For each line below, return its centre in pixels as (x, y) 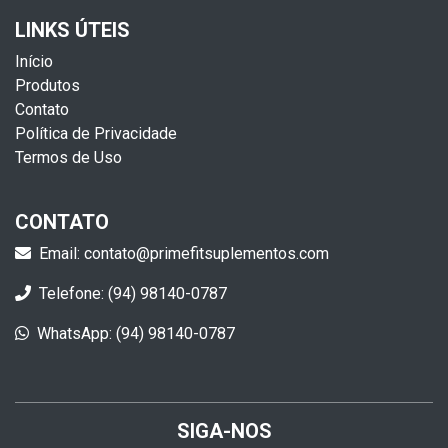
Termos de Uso (68, 157)
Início (34, 61)
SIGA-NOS (224, 430)
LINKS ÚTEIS (72, 29)
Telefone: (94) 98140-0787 (133, 293)
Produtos (47, 85)
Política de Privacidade (96, 133)
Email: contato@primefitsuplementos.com (184, 253)
